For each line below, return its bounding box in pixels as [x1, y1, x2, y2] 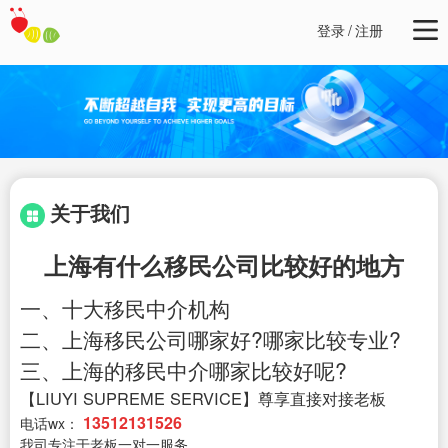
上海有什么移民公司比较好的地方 [44, 248, 404, 283]
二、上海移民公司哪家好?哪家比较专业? [20, 324, 401, 355]
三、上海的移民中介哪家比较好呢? [20, 355, 347, 386]
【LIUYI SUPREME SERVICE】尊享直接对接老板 [20, 386, 386, 411]
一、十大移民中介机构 [20, 293, 230, 324]
